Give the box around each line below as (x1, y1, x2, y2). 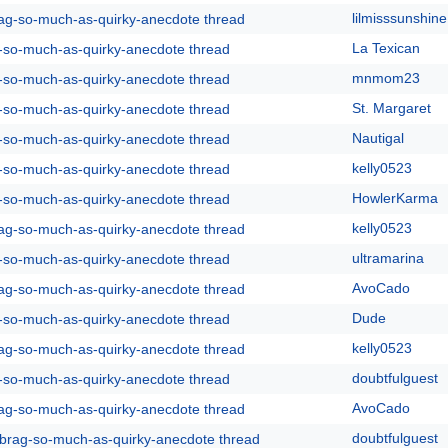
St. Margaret (352, 100, 431, 116)
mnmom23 (352, 70, 420, 86)
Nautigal (352, 130, 404, 146)
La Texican (352, 40, 420, 56)
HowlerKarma (352, 190, 438, 206)
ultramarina (352, 250, 424, 266)
